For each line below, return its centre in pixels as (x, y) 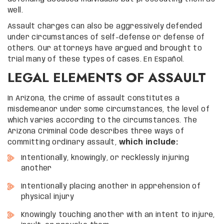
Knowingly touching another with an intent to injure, (118, 215)
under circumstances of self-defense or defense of (106, 37)
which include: (148, 142)
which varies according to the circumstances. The (102, 120)
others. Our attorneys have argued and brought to (105, 48)
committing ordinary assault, (63, 142)
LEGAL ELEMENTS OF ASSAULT (107, 77)
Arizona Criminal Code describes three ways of (96, 131)
